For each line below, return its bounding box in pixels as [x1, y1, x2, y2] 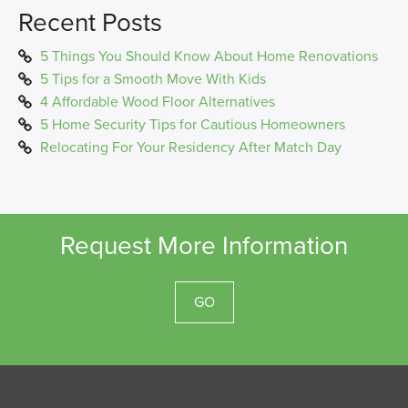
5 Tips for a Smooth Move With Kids [40, 69, 266, 88]
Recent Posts [18, 6, 162, 38]
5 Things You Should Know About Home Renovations [40, 46, 378, 66]
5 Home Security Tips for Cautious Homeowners [40, 115, 345, 134]
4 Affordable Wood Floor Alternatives [40, 92, 275, 111]
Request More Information [60, 229, 348, 261]
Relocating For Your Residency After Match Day [40, 138, 342, 157]
